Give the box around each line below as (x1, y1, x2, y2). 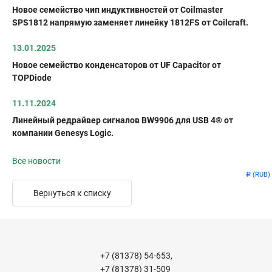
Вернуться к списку (33, 188, 111, 198)
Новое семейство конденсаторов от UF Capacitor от (12, 60, 221, 70)
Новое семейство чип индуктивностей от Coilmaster (12, 5, 223, 15)
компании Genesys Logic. (12, 128, 114, 138)
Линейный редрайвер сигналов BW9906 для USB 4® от (12, 115, 233, 125)
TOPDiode (12, 73, 52, 83)
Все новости (12, 156, 61, 166)
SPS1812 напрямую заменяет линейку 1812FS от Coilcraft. (12, 18, 248, 27)
